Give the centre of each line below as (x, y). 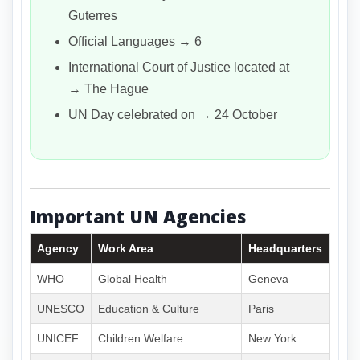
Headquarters (285, 249)
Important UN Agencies (138, 216)
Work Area (126, 249)
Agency (58, 249)
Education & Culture (149, 309)
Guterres (93, 15)
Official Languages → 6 (135, 41)
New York (272, 339)
